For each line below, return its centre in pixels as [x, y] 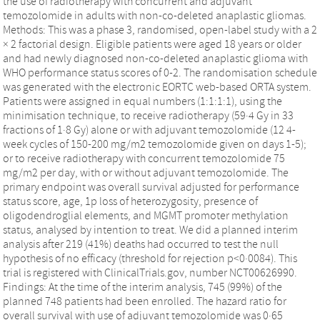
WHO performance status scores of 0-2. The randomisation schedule [160, 72]
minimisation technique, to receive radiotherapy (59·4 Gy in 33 [148, 115]
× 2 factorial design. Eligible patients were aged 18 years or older [152, 44]
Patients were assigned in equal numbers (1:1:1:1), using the [142, 101]
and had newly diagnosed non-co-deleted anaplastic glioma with [155, 58]
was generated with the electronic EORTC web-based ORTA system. [157, 87]
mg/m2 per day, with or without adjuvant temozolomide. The [146, 172]
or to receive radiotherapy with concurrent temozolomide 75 [144, 158]
